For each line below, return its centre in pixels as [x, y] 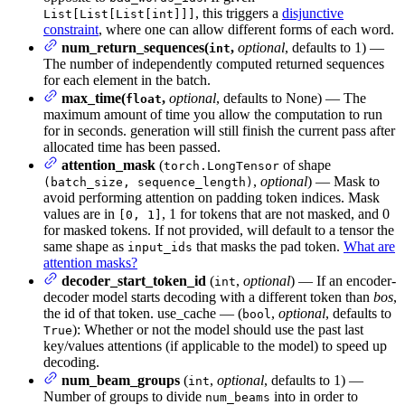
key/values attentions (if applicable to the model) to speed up [215, 346]
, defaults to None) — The [291, 99]
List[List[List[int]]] [119, 14]
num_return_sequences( [135, 48]
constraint [71, 30]
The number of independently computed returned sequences [214, 64]
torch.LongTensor [221, 166]
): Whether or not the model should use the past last [218, 330]
